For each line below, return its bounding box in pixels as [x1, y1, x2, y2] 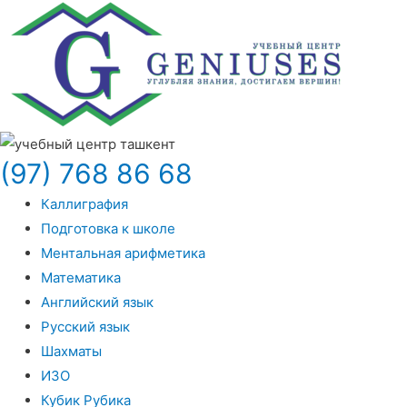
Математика [41, 269, 121, 287]
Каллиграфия [41, 195, 128, 213]
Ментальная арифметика [41, 244, 205, 263]
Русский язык [41, 318, 130, 336]
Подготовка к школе [41, 220, 175, 238]
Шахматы [41, 342, 102, 361]
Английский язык [41, 293, 154, 312]
